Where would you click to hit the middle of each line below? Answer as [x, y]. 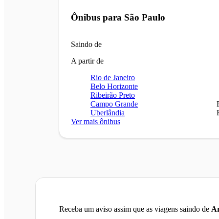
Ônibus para [98, 18]
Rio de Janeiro [113, 78]
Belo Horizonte [114, 87]
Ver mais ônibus [96, 122]
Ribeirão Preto [113, 95]
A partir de [87, 61]
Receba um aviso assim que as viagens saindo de [135, 209]
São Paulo [145, 18]
